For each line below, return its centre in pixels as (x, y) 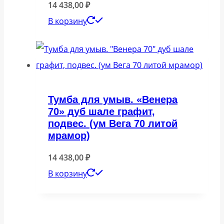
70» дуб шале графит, (101, 111)
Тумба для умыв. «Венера (113, 99)
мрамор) (69, 135)
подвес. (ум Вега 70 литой (113, 123)
